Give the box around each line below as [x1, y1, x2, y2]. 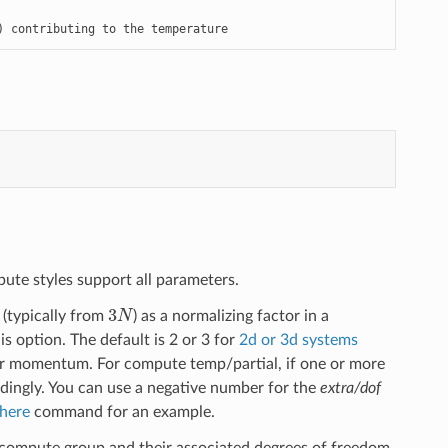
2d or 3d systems [238, 331, 358, 348]
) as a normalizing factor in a [133, 307, 330, 324]
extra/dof [319, 379, 381, 396]
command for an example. [29, 403, 215, 420]
